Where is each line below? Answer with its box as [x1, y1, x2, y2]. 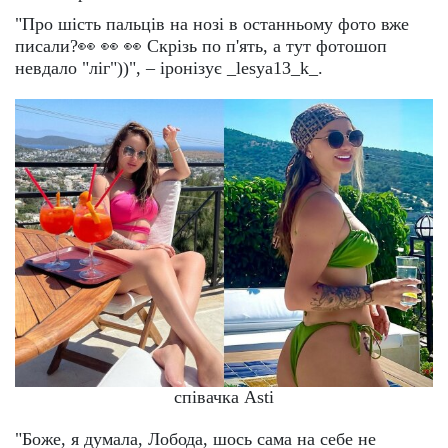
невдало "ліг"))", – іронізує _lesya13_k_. [15, 58, 323, 79]
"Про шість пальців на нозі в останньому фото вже [15, 14, 409, 35]
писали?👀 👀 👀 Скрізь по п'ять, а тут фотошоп [15, 36, 387, 57]
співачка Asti [174, 386, 274, 407]
